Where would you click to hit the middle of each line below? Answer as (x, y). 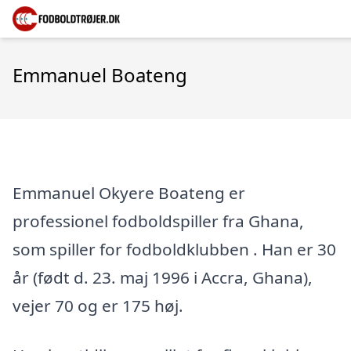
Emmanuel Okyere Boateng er (129, 192)
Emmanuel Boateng (100, 75)
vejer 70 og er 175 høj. (98, 305)
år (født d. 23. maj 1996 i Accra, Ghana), (163, 277)
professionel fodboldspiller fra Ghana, (158, 221)
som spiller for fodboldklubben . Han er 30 (174, 249)
